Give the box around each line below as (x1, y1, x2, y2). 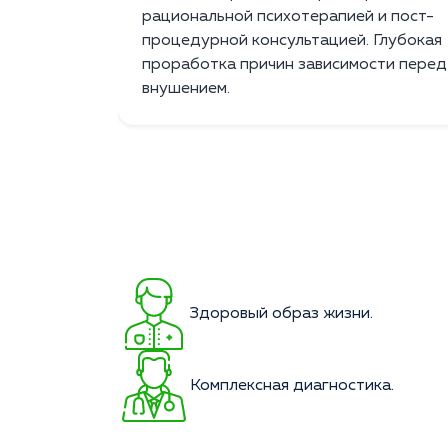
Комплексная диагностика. (190, 378, 394, 395)
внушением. (142, 81, 230, 98)
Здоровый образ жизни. (190, 306, 373, 323)
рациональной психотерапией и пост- (142, 9, 434, 26)
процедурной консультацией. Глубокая (142, 33, 442, 50)
